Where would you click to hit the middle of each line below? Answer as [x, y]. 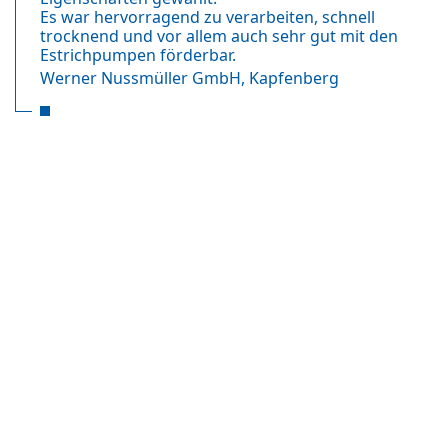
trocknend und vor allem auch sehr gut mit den [219, 36]
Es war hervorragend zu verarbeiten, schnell [207, 17]
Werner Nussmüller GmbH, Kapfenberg [189, 78]
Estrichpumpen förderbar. [138, 55]
